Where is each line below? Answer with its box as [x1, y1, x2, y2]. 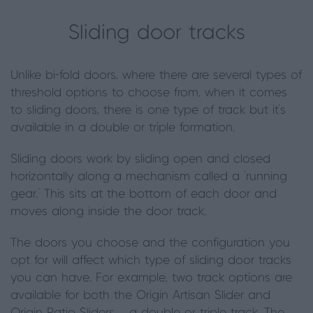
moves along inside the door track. [10, 205, 206, 218]
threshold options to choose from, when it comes [10, 87, 287, 99]
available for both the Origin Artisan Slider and [10, 289, 270, 302]
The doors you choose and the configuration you [10, 237, 290, 249]
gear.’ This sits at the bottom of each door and [10, 188, 277, 201]
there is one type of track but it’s [103, 104, 286, 117]
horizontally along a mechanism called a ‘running [10, 170, 287, 183]
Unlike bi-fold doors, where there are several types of [10, 69, 302, 82]
